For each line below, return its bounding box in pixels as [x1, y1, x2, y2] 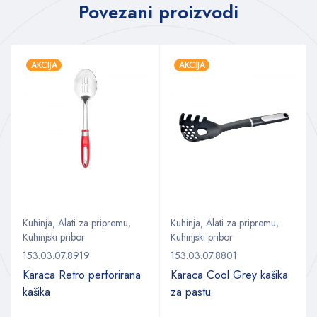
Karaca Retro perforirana [23, 266, 141, 283]
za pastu [171, 283, 211, 300]
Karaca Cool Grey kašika [171, 266, 288, 283]
